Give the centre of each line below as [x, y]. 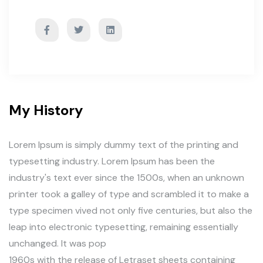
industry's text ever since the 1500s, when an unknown [127, 178]
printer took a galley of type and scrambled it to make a [129, 194]
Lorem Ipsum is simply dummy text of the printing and [124, 145]
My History [46, 110]
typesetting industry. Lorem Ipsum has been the [112, 161]
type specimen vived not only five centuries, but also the [131, 210]
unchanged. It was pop [58, 243]
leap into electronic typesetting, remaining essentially [124, 227]
